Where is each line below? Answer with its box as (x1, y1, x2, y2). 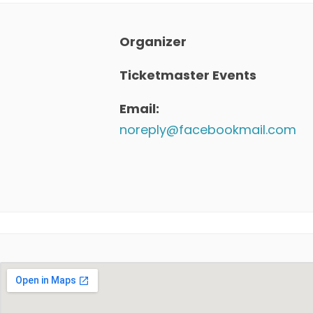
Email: (119, 100, 159, 117)
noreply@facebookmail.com (119, 121, 296, 138)
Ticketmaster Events (119, 66, 256, 84)
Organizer (119, 33, 187, 50)
